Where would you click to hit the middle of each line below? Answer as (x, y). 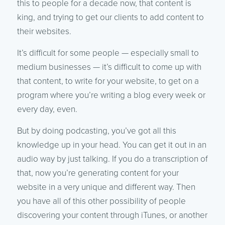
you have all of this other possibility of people (101, 201)
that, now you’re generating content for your (98, 173)
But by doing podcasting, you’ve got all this (96, 131)
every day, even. (47, 109)
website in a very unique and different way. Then (106, 187)
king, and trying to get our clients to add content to (110, 17)
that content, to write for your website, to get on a (108, 81)
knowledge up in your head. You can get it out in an (111, 145)
